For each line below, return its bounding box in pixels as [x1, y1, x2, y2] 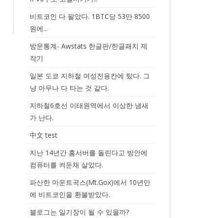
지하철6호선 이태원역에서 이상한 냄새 [29, 101, 148, 110]
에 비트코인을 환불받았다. [29, 190, 110, 199]
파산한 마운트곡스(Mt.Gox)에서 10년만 [29, 178, 150, 187]
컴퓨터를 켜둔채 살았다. [29, 160, 103, 169]
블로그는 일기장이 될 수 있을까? [29, 207, 129, 217]
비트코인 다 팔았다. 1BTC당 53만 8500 [29, 12, 150, 21]
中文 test [29, 130, 57, 140]
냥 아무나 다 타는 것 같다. [29, 83, 109, 92]
